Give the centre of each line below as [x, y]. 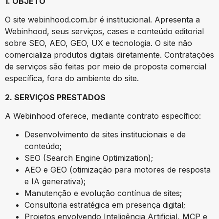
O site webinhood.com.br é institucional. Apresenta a [102, 20]
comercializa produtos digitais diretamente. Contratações [109, 55]
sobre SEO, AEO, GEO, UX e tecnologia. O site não [99, 43]
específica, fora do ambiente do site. [72, 78]
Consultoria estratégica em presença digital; [105, 205]
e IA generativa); [55, 182]
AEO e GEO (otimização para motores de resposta [118, 170]
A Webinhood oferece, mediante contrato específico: [103, 116]
